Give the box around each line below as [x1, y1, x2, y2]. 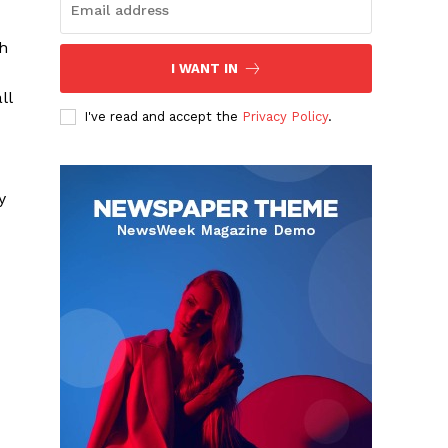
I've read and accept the [84, 109, 243, 125]
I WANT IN [170, 61, 238, 77]
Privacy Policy [242, 109, 329, 125]
